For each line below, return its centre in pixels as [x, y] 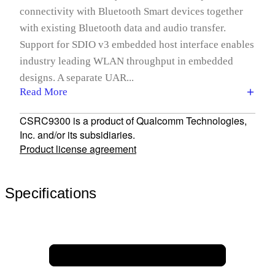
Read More [44, 92]
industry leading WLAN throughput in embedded [126, 61]
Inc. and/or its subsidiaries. [77, 135]
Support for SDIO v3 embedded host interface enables [137, 45]
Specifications [51, 193]
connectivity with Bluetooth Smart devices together [131, 11]
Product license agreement [78, 149]
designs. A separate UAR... [77, 78]
